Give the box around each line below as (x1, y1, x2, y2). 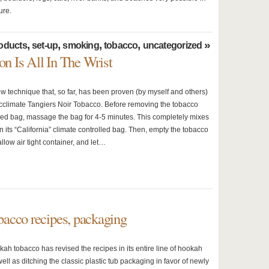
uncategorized (142, 40, 202, 50)
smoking (62, 40, 99, 50)
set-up (31, 40, 58, 50)
